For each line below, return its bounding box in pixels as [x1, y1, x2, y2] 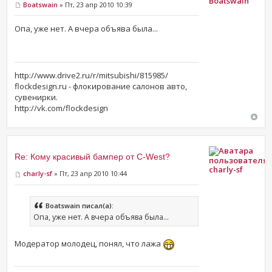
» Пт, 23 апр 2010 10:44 [52, 169, 127, 178]
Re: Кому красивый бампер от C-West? [15, 152, 171, 162]
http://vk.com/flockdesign [15, 103, 109, 114]
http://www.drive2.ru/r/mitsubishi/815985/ [15, 70, 169, 81]
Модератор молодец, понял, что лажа [15, 238, 163, 250]
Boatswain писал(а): [46, 201, 114, 211]
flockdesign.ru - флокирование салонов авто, [15, 81, 188, 92]
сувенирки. [15, 92, 58, 103]
